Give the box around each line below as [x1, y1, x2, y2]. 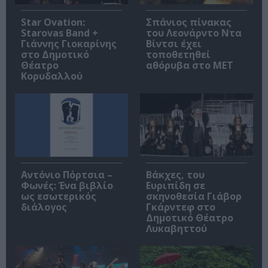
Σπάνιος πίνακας [146, 15, 232, 29]
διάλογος [21, 200, 67, 214]
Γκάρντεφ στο [146, 200, 215, 214]
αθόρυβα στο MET [146, 58, 233, 72]
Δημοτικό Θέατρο [146, 211, 233, 225]
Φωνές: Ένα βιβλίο [21, 179, 113, 193]
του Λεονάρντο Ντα [146, 26, 242, 39]
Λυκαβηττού [146, 222, 207, 236]
